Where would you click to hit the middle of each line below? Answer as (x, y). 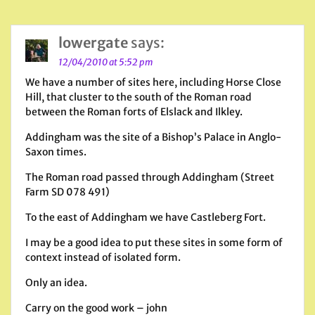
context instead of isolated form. (103, 257)
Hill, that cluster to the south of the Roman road (139, 97)
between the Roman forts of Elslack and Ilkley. (134, 112)
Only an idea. (56, 283)
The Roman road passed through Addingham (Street (150, 177)
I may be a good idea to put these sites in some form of (154, 243)
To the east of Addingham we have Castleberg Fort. (146, 217)
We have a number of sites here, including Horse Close (153, 82)
